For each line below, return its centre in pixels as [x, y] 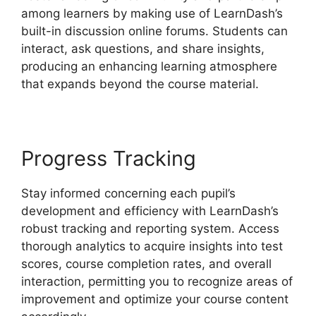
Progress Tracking [109, 159]
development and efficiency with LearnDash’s [150, 211]
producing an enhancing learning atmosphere [149, 67]
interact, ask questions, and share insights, [143, 49]
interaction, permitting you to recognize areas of [157, 282]
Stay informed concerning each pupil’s [128, 194]
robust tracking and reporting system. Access [150, 229]
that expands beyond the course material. [140, 84]
